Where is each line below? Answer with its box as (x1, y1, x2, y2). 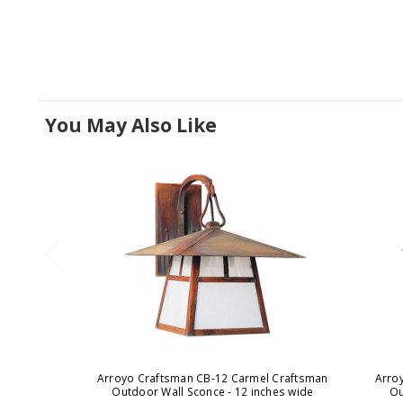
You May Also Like (45, 112, 217, 138)
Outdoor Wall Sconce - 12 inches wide (112, 383, 314, 399)
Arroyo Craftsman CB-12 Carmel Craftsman (96, 370, 328, 386)
